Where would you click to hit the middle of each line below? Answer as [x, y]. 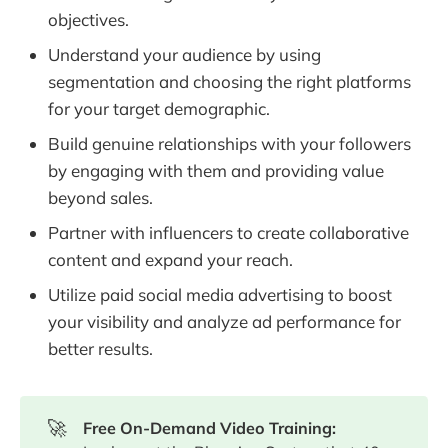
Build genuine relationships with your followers [229, 144]
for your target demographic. [159, 109]
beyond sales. [100, 198]
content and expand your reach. [170, 260]
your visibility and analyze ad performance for [224, 322]
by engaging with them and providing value [216, 171]
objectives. [88, 20]
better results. [100, 349]
